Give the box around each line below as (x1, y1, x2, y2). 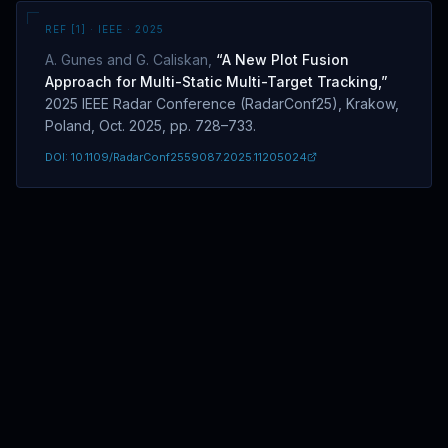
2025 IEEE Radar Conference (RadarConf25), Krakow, (45, 95, 399, 112)
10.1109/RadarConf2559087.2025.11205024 (71, 150, 307, 164)
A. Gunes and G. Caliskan (45, 51, 208, 68)
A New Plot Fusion (222, 51, 349, 68)
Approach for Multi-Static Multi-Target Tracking (45, 73, 378, 90)
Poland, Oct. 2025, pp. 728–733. (45, 117, 256, 134)
